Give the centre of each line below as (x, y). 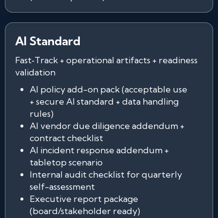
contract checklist (66, 138)
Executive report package (84, 199)
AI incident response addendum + (99, 150)
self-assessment (62, 187)
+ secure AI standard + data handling (104, 101)
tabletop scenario (66, 162)
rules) (42, 114)
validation (35, 72)
